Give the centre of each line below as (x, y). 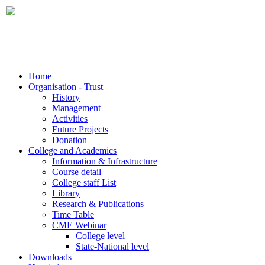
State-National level (112, 246)
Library (66, 193)
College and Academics (72, 151)
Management (76, 108)
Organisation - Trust (66, 87)
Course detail (77, 172)
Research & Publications (98, 204)
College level (100, 236)
